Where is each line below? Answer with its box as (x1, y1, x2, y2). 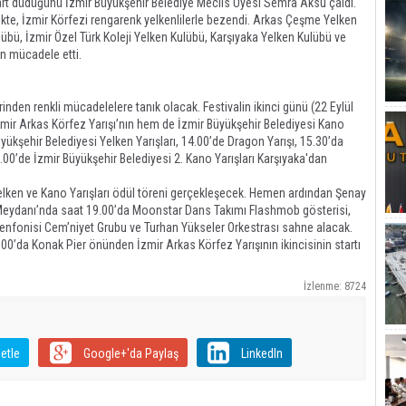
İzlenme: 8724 (304, 279, 366, 293)
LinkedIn (240, 345, 283, 361)
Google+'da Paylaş (82, 345, 179, 361)
